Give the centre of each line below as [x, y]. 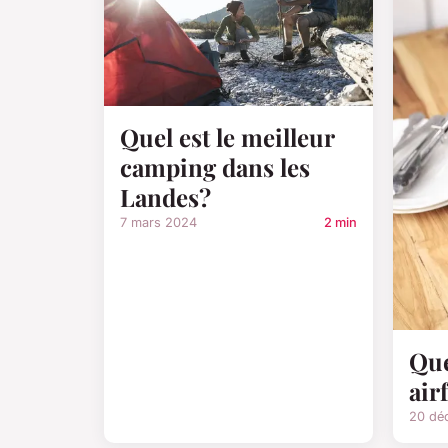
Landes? [165, 197]
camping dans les [215, 167]
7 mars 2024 [158, 223]
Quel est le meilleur [227, 137]
